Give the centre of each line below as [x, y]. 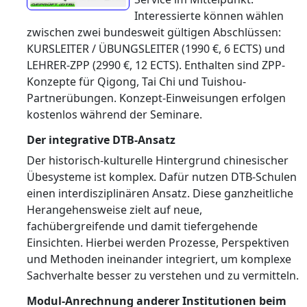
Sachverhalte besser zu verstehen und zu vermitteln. [163, 275]
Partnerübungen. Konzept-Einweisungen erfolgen [156, 98]
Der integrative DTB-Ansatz [101, 140]
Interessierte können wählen [209, 16]
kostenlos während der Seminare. [114, 114]
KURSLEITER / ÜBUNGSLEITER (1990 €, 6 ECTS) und [156, 49]
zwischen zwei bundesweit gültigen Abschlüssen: [154, 32]
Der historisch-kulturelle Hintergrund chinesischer [158, 160]
